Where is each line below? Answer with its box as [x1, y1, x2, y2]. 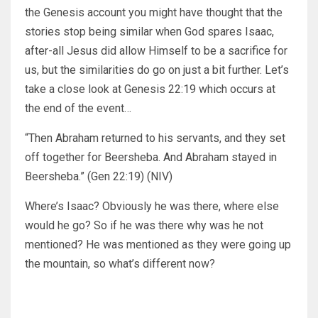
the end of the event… [25, 102, 131, 116]
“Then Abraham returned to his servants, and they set [25, 131, 285, 146]
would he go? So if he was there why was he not [25, 219, 263, 233]
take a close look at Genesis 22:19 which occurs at [25, 82, 275, 97]
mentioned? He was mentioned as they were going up [25, 238, 291, 252]
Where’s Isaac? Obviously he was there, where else [25, 199, 279, 214]
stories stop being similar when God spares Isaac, [25, 25, 274, 39]
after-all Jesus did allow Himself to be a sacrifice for [25, 44, 287, 58]
